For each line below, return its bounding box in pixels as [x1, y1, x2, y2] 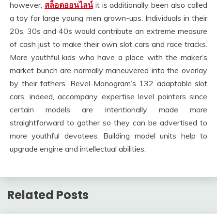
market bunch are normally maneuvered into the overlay [10, 65, 207, 75]
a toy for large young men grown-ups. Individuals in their [10, 13, 207, 23]
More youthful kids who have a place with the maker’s [10, 52, 207, 62]
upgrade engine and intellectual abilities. [10, 144, 146, 154]
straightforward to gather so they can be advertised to [10, 118, 207, 127]
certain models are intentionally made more [10, 105, 207, 114]
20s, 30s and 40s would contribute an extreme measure [10, 26, 207, 36]
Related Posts [7, 186, 89, 203]
